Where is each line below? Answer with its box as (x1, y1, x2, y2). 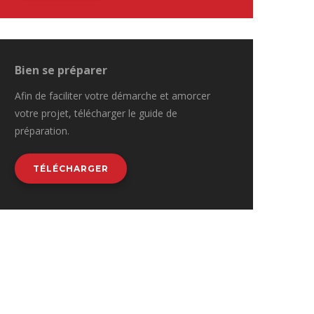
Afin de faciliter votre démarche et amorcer (15, 89, 210, 102)
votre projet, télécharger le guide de (15, 107, 177, 120)
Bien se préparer (15, 62, 107, 78)
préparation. (15, 124, 69, 137)
